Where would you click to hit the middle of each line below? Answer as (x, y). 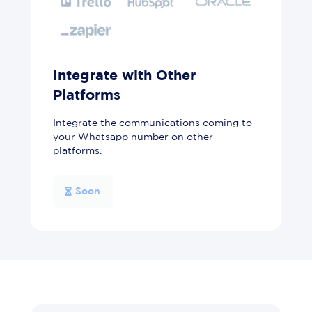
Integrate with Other (124, 76)
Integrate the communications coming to (153, 124)
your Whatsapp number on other (133, 138)
